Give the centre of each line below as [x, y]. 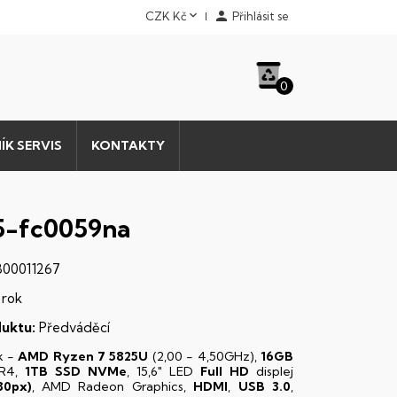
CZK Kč [166, 16]
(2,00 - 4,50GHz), [206, 356]
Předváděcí [72, 327]
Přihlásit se [260, 16]
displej [271, 371]
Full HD [224, 371]
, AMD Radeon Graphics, [113, 386]
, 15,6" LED [163, 371]
